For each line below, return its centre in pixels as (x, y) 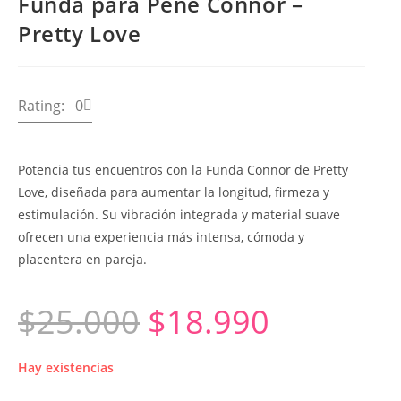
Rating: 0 (51, 106)
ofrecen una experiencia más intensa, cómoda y (161, 237)
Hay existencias (66, 368)
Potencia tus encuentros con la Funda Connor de (166, 170)
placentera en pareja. (82, 260)
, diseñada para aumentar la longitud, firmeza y (187, 192)
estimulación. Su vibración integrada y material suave (179, 215)
